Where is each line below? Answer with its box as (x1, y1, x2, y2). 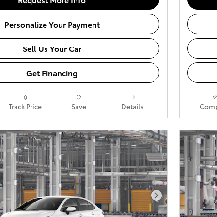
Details (121, 101, 144, 111)
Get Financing (26, 67, 77, 78)
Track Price (8, 101, 42, 111)
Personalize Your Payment (4, 18, 100, 30)
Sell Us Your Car (22, 43, 81, 54)
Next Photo (155, 194, 198, 206)
